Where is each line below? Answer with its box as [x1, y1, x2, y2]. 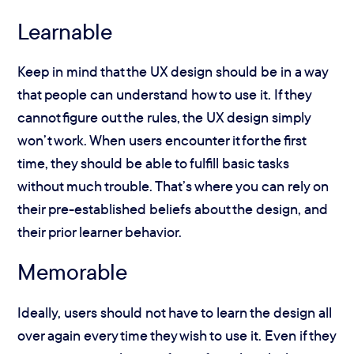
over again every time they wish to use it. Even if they [17, 326, 337, 345]
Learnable [17, 17, 113, 45]
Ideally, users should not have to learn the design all [17, 303, 333, 322]
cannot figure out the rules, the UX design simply [17, 107, 311, 126]
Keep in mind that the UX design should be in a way [17, 62, 329, 81]
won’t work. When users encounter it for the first [17, 130, 307, 149]
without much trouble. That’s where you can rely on [17, 176, 330, 195]
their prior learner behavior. [17, 222, 183, 241]
